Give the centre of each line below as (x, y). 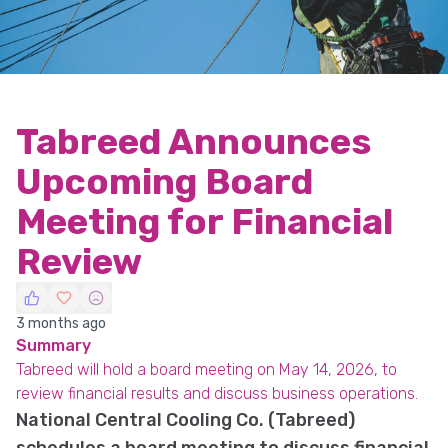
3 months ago (61, 323)
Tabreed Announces (193, 141)
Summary (53, 345)
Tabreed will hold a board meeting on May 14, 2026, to (206, 369)
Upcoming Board (164, 181)
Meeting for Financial (204, 221)
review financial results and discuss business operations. (217, 393)
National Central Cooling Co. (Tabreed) (185, 420)
